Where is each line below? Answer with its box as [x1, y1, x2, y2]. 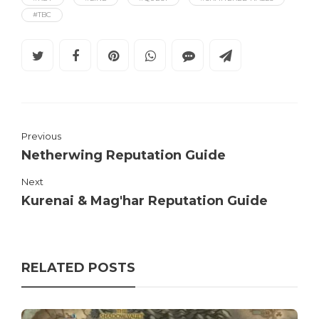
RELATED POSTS [21, 260, 135, 276]
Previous [21, 130, 61, 142]
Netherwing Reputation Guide [21, 147, 226, 164]
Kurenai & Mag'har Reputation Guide [21, 193, 268, 209]
